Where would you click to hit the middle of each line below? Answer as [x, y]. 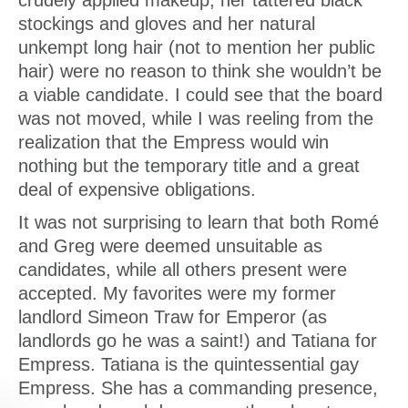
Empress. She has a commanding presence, [198, 388]
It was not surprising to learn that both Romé [199, 222]
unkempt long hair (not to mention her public [197, 47]
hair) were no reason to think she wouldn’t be [200, 71]
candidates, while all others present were [183, 270]
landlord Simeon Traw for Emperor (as [173, 317]
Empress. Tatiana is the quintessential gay [189, 364]
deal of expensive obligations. [137, 189]
